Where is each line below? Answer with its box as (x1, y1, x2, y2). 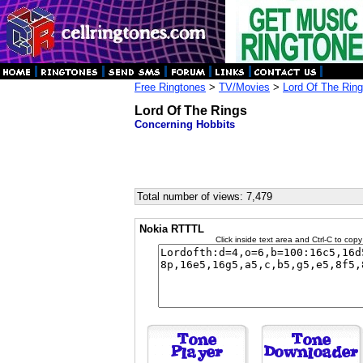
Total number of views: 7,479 (137, 190, 272, 203)
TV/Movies (219, 81, 270, 93)
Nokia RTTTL (139, 223, 204, 235)
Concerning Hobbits (135, 118, 235, 130)
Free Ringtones (135, 81, 206, 93)
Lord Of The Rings (135, 104, 247, 117)
